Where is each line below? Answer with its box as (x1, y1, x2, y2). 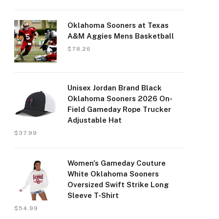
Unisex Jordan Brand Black (67, 84, 162, 92)
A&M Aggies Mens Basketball (67, 32, 174, 40)
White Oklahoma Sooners (67, 170, 159, 178)
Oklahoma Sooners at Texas (67, 21, 169, 29)
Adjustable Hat (67, 116, 122, 124)
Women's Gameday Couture (67, 159, 166, 167)
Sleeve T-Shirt (67, 191, 119, 199)
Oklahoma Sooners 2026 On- (67, 94, 173, 103)
